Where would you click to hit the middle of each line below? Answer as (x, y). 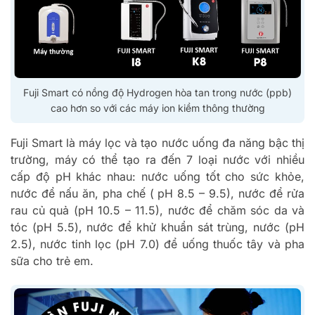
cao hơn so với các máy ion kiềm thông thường (157, 108)
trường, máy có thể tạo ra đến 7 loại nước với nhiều (157, 159)
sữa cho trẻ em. (52, 261)
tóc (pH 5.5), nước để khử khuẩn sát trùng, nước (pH (157, 227)
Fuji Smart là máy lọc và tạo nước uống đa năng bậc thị (157, 142)
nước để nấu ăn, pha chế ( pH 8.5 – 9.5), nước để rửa (157, 193)
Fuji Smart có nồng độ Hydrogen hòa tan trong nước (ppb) (157, 92)
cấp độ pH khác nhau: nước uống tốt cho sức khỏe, (157, 176)
